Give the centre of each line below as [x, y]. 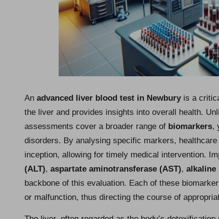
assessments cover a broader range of [96, 126]
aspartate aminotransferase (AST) [116, 169]
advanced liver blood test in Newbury [109, 98]
